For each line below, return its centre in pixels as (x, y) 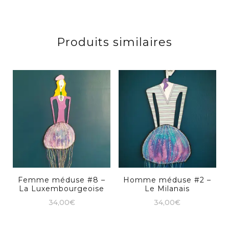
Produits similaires (114, 42)
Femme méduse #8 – (62, 180)
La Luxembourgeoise (62, 189)
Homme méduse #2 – (167, 180)
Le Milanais (167, 189)
